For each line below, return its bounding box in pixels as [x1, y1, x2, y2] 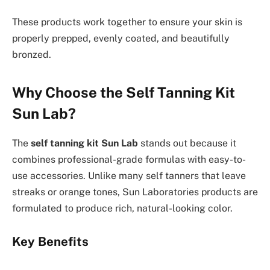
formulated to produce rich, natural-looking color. [12, 202, 233, 214]
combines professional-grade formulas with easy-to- [12, 153, 246, 165]
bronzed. [12, 48, 51, 60]
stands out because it [138, 137, 236, 149]
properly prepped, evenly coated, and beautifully [12, 32, 230, 44]
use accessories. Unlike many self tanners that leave [12, 169, 246, 181]
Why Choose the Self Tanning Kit [12, 83, 235, 101]
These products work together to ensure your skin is [12, 16, 242, 28]
